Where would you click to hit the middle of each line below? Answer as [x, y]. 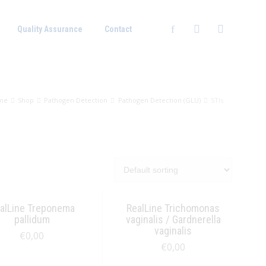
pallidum [32, 219]
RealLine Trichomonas [173, 208]
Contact [118, 29]
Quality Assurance [50, 29]
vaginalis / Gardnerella [173, 219]
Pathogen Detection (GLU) [159, 100]
